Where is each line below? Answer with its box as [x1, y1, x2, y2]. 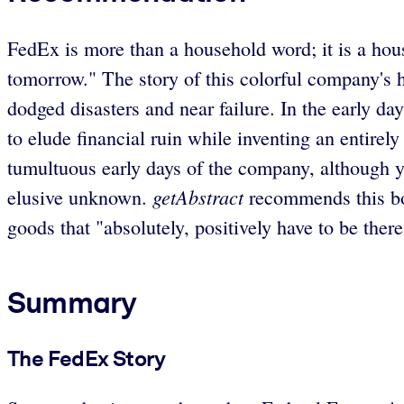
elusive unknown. [7, 184, 152, 211]
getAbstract [152, 183, 243, 211]
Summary [7, 284, 137, 321]
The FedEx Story [7, 344, 166, 372]
